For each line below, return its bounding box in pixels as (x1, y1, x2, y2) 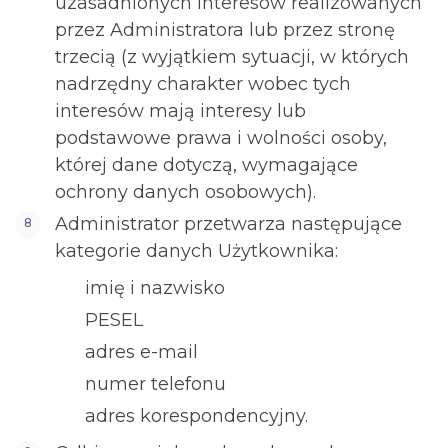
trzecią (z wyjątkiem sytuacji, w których (55, 46, 409, 68)
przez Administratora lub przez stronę (55, 19, 395, 41)
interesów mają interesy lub (55, 100, 306, 122)
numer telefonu (85, 373, 226, 395)
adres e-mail (85, 341, 198, 363)
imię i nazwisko (85, 277, 225, 299)
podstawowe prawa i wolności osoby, (55, 127, 387, 149)
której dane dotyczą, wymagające (55, 154, 358, 176)
